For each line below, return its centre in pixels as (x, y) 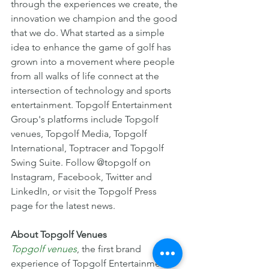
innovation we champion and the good (95, 19)
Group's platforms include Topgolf (86, 119)
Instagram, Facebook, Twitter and (83, 177)
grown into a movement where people (94, 62)
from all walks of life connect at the (86, 76)
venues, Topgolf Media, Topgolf (80, 134)
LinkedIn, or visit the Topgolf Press (85, 192)
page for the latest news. (63, 206)
